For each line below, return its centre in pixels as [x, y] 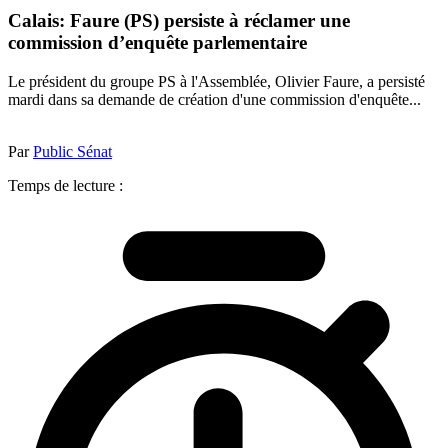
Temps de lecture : [65, 185]
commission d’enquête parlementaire [157, 43]
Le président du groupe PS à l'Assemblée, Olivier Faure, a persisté [216, 81]
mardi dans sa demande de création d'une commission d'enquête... [214, 99]
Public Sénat [72, 151]
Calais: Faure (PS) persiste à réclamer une [179, 21]
